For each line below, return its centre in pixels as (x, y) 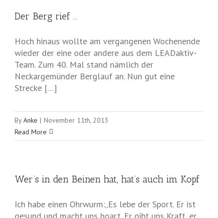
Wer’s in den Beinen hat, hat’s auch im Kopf (107, 179)
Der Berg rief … (46, 16)
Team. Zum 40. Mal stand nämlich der (84, 65)
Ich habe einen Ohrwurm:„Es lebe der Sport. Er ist (105, 204)
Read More (31, 132)
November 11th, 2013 (76, 120)
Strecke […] (36, 88)
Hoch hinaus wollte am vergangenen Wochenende (107, 41)
